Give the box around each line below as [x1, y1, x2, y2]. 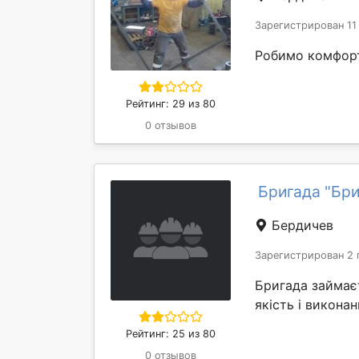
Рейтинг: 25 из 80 [126, 328, 216, 341]
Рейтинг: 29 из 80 [126, 98, 216, 111]
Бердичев [268, 217, 333, 234]
